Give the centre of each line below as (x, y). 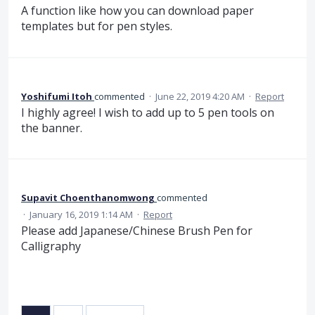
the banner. (52, 128)
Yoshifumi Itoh (57, 96)
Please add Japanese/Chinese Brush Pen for (137, 231)
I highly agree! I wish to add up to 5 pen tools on (148, 112)
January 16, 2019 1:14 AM (81, 215)
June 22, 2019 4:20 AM (200, 96)
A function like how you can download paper (137, 11)
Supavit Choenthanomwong (88, 198)
